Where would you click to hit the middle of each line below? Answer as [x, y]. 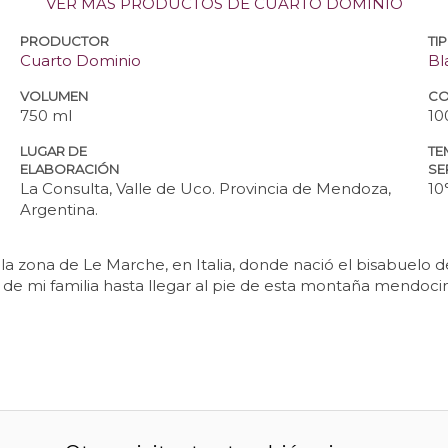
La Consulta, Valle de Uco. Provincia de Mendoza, [206, 189]
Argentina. [59, 210]
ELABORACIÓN [70, 169]
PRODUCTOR [65, 41]
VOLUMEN [54, 96]
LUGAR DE [54, 151]
